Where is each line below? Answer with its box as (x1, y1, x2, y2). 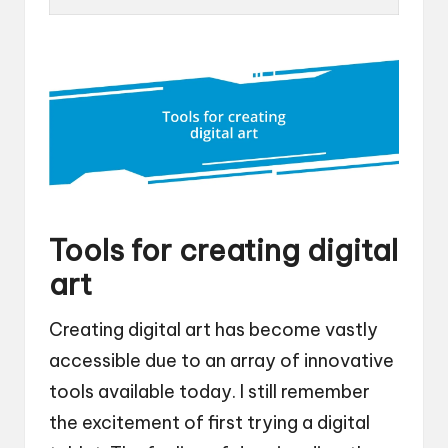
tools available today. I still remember (49, 380, 370, 404)
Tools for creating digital (49, 232, 398, 270)
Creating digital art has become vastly (49, 318, 378, 342)
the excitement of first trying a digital (49, 411, 370, 435)
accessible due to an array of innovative (49, 349, 394, 373)
